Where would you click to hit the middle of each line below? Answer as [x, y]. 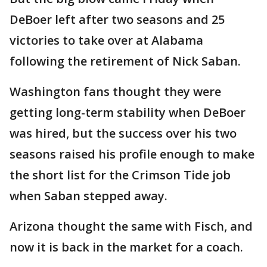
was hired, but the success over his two [123, 133]
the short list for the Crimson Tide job [120, 175]
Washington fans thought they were [115, 91]
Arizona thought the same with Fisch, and [131, 226]
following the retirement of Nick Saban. [125, 61]
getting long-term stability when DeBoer [128, 112]
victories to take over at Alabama [106, 40]
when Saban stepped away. [89, 195]
